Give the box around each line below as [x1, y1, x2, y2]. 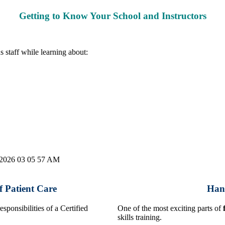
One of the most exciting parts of [118, 204, 223, 213]
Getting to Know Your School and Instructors [19, 10, 206, 21]
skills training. [118, 213, 162, 222]
